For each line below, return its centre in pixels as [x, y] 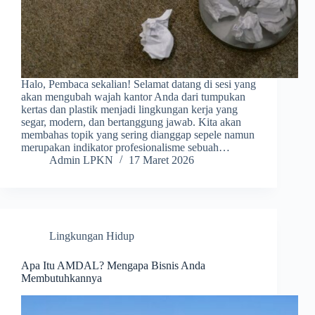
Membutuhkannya [62, 278]
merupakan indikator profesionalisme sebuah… [126, 148]
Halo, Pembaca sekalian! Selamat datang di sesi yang [139, 84]
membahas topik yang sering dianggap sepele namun [138, 135]
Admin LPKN [81, 160]
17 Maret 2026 [161, 160]
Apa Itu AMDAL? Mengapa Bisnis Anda [113, 266]
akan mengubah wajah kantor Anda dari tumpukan [133, 97]
